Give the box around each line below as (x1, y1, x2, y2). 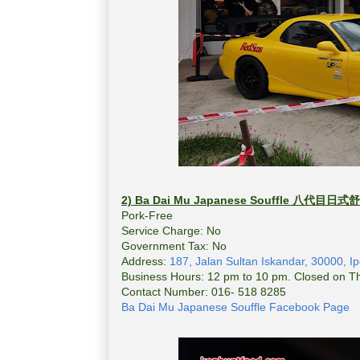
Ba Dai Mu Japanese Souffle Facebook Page (121, 301, 353, 314)
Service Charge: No (121, 224, 221, 238)
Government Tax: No (121, 239, 227, 253)
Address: (121, 255, 170, 268)
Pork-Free (121, 209, 173, 223)
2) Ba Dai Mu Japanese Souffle (121, 194, 292, 207)
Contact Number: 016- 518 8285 (121, 285, 286, 299)
